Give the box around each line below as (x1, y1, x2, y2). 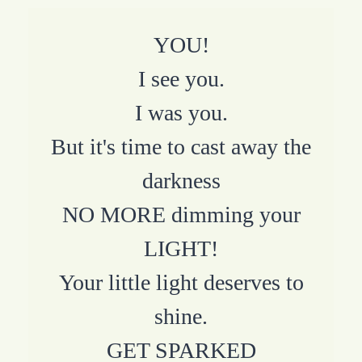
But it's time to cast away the (51, 133, 311, 159)
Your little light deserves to (58, 269, 304, 295)
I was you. (134, 99, 228, 125)
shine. (154, 303, 208, 329)
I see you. (137, 65, 225, 91)
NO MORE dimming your (61, 201, 301, 227)
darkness (141, 167, 221, 193)
